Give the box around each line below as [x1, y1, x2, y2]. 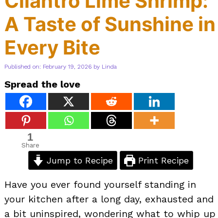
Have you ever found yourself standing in [4, 178, 196, 190]
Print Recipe [135, 155, 189, 165]
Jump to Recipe [44, 155, 113, 165]
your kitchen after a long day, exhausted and [4, 193, 214, 205]
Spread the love [4, 78, 80, 90]
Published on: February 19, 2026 [4, 63, 91, 70]
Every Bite [4, 35, 100, 59]
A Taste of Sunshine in [4, 12, 216, 36]
